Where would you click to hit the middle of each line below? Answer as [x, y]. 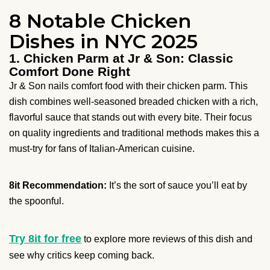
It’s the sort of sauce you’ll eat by [177, 186]
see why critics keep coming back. [82, 256]
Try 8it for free [45, 239]
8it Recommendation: [58, 186]
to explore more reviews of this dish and [167, 239]
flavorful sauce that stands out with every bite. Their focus [130, 118]
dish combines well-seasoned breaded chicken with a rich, [133, 102]
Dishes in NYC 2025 [103, 42]
